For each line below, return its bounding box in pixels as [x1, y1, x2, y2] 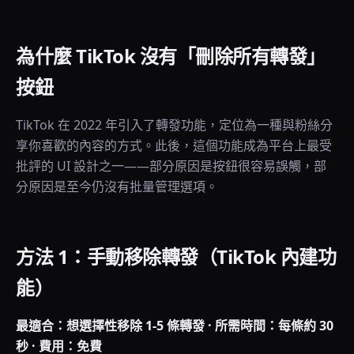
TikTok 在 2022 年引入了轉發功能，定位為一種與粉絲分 [16, 116, 333, 134]
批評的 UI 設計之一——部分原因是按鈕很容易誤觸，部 [16, 157, 326, 175]
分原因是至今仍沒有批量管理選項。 [16, 178, 218, 195]
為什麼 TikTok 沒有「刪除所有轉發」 [16, 43, 326, 69]
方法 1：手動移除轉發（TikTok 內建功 [16, 243, 337, 269]
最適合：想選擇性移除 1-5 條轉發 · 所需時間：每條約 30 [16, 317, 333, 334]
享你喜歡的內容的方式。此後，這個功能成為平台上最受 [16, 137, 332, 154]
